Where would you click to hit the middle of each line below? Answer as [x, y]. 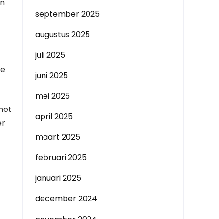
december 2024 [66, 199]
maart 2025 [58, 137]
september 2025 [67, 14]
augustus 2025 [63, 34]
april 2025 [54, 117]
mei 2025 [53, 96]
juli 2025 [50, 55]
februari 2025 [61, 158]
